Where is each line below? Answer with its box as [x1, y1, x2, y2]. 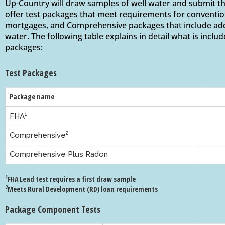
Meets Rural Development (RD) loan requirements [8, 184, 158, 194]
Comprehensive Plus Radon [10, 149, 108, 159]
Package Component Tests [5, 203, 100, 215]
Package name [10, 91, 54, 101]
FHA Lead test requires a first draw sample [8, 174, 136, 184]
